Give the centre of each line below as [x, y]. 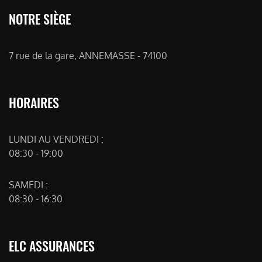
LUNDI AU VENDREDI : [56, 139]
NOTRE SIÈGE [40, 19]
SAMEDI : [28, 185]
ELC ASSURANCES [52, 246]
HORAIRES [34, 102]
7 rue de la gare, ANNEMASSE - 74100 [88, 56]
